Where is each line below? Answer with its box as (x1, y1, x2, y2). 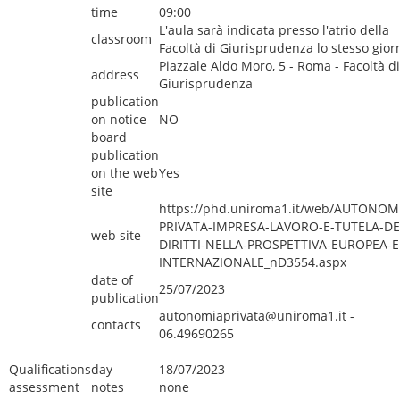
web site (91, 227, 141, 244)
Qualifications (9, 361, 91, 378)
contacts (91, 316, 141, 333)
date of (91, 271, 133, 288)
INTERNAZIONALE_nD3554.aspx (159, 254, 346, 271)
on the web (91, 164, 158, 181)
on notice (91, 111, 146, 128)
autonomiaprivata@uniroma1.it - (159, 307, 354, 324)
